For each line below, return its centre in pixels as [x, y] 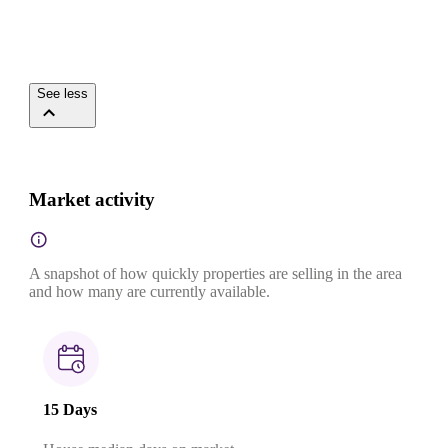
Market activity [92, 200]
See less [62, 94]
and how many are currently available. [149, 292]
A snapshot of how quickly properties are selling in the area [215, 274]
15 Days [70, 410]
